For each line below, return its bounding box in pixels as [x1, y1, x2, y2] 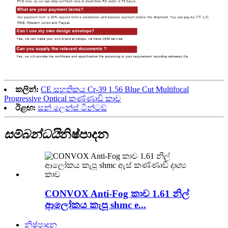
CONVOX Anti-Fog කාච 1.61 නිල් [45, 188, 189, 199]
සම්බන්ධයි [4, 127, 60, 141]
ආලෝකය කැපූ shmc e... [45, 199, 146, 211]
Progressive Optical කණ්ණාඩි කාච [4, 94, 121, 103]
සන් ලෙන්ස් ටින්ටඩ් [38, 103, 107, 112]
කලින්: [15, 84, 39, 94]
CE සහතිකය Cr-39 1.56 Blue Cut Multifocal [41, 84, 189, 94]
